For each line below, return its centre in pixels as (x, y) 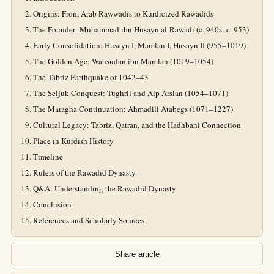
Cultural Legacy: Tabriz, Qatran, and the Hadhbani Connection (137, 125)
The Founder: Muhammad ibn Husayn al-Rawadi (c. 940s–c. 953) (141, 29)
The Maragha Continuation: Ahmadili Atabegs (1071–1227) (133, 109)
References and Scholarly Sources (89, 220)
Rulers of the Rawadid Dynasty (84, 172)
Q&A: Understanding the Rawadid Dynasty (105, 188)
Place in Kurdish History (73, 141)
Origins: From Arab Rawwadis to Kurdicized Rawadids (123, 13)
